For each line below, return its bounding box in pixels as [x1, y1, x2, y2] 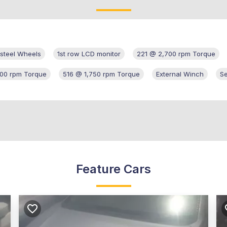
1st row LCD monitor [57, 50, 121, 58]
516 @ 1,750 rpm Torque [63, 70, 140, 79]
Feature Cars [76, 162, 151, 177]
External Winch [156, 70, 204, 79]
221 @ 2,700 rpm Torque [137, 50, 215, 58]
